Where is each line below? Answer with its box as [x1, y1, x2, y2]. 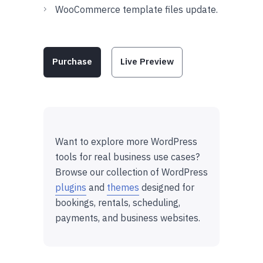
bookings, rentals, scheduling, [55, 196, 180, 208]
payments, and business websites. [55, 211, 200, 224]
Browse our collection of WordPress [55, 166, 208, 178]
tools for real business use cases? [55, 150, 200, 163]
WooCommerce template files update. [55, 3, 218, 15]
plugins [55, 181, 86, 193]
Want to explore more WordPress [55, 135, 197, 147]
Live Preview [120, 55, 174, 67]
